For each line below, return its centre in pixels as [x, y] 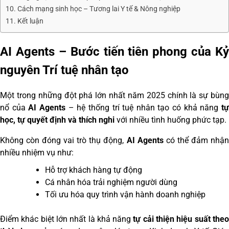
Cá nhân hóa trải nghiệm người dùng [111, 182]
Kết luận [30, 21]
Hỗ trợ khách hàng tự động [94, 170]
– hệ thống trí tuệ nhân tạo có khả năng [143, 108]
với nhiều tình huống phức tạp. [170, 120]
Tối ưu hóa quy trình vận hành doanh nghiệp [125, 195]
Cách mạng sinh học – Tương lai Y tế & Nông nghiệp [99, 9]
